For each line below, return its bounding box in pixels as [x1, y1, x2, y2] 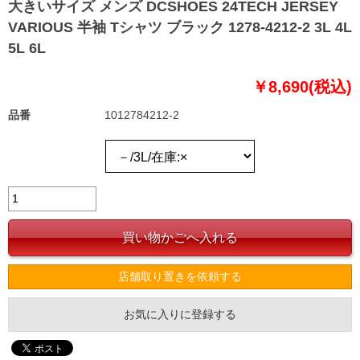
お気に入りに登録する [124, 308, 236, 321]
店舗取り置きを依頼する [118, 270, 242, 284]
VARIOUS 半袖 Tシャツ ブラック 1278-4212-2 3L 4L [8, 19, 352, 36]
